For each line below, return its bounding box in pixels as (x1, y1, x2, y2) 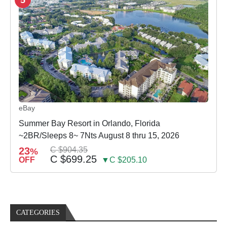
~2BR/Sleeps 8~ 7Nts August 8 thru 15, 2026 (19, 131, 179, 140)
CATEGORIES (16, 209, 60, 217)
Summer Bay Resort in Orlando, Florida (19, 119, 160, 128)
